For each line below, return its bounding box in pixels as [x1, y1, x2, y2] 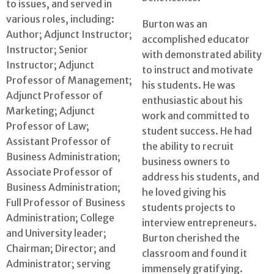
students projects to [142, 201, 235, 213]
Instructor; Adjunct [6, 59, 94, 72]
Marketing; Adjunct [6, 105, 95, 117]
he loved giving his [142, 185, 226, 198]
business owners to [142, 155, 230, 168]
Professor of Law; [6, 120, 89, 133]
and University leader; [6, 227, 106, 240]
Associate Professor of [6, 166, 113, 179]
